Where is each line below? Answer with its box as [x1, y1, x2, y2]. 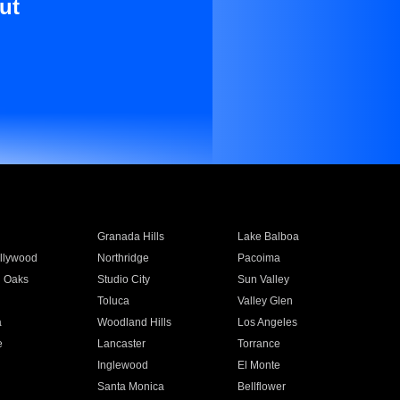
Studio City [96, 273, 150, 286]
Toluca [96, 295, 129, 307]
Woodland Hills [96, 316, 171, 329]
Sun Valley [237, 273, 290, 286]
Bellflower [237, 380, 287, 393]
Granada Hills [96, 230, 164, 243]
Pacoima [237, 252, 281, 264]
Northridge [96, 252, 149, 264]
